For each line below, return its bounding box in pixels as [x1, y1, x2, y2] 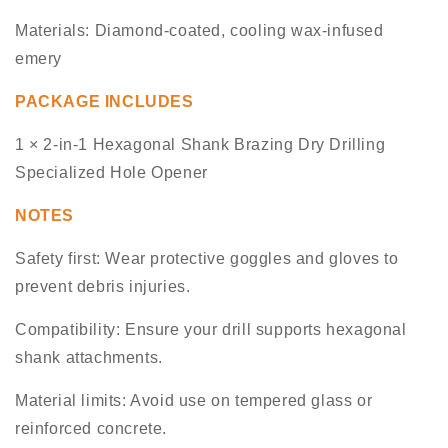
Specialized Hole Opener [15, 164, 208, 182]
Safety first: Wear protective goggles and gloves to [15, 250, 399, 268]
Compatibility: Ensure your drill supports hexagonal [15, 321, 407, 339]
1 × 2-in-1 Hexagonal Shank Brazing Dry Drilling [15, 136, 386, 154]
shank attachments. [15, 349, 163, 367]
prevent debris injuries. [15, 278, 191, 296]
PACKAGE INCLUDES [15, 93, 194, 111]
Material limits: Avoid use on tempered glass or [15, 392, 373, 410]
